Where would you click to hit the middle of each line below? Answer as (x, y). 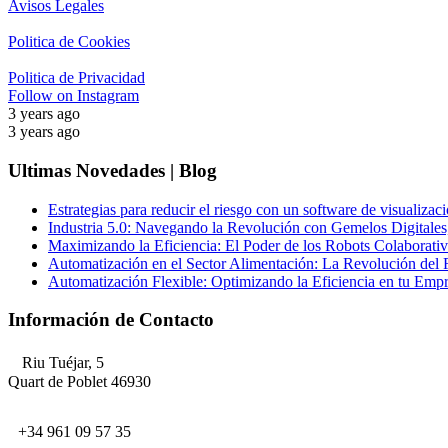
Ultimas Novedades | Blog (112, 171)
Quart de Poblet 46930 (79, 382)
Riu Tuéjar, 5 (61, 363)
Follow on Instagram (73, 96)
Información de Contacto (111, 320)
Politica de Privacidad (76, 78)
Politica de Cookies (69, 42)
